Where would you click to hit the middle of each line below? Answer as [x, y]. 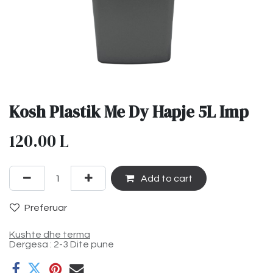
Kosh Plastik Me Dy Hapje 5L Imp [129, 112]
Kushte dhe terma [50, 235]
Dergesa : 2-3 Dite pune [62, 245]
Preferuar [46, 207]
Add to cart [165, 178]
